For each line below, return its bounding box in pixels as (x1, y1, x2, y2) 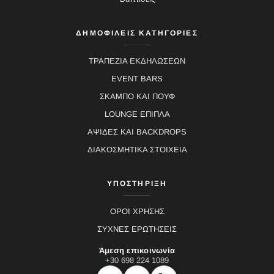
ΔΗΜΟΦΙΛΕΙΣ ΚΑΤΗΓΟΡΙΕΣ (76, 28, 198, 37)
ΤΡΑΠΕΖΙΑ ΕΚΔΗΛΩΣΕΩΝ (89, 56, 185, 65)
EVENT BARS (111, 73, 163, 83)
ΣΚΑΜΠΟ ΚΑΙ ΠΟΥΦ (99, 91, 175, 101)
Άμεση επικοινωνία (98, 245, 176, 255)
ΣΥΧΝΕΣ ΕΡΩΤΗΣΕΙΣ (97, 224, 177, 234)
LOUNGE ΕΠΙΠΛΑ (104, 109, 170, 119)
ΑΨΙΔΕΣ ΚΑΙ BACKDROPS (87, 127, 187, 136)
